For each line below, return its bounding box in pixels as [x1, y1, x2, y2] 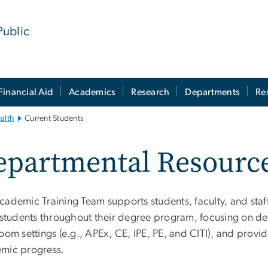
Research [131, 87, 170, 97]
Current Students [25, 114, 84, 123]
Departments [185, 87, 240, 97]
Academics [69, 87, 116, 97]
